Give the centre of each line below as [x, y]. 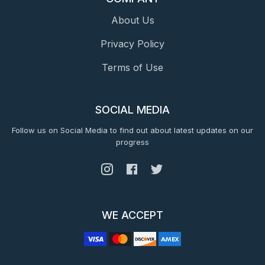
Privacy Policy [132, 44]
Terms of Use [132, 67]
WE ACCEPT [132, 215]
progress [132, 142]
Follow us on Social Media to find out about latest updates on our [132, 130]
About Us [132, 20]
